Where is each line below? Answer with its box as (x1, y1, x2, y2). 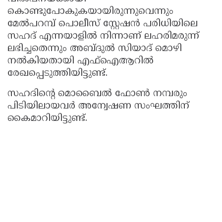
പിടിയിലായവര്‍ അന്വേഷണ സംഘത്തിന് (7, 101, 189, 112)
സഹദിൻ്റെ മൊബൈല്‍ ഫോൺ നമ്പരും (7, 88, 187, 100)
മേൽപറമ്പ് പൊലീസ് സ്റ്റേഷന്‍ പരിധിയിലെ (7, 18, 198, 30)
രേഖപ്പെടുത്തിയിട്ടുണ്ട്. (7, 68, 108, 80)
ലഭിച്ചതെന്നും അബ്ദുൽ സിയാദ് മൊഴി (7, 43, 182, 55)
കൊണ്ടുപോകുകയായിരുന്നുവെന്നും (7, 6, 173, 18)
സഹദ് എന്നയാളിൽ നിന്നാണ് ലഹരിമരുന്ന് (7, 31, 199, 43)
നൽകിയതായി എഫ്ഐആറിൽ (7, 55, 154, 67)
